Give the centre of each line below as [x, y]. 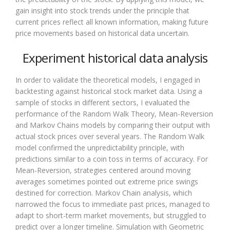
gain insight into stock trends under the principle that [102, 11]
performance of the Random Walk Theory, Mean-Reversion [114, 114]
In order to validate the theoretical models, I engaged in [108, 80]
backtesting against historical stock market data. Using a [109, 91]
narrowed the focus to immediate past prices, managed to [113, 204]
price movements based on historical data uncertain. [102, 33]
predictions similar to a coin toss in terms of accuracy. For [112, 159]
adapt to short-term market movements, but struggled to [111, 216]
